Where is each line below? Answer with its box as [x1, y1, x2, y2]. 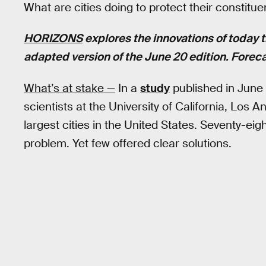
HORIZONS [24, 31, 83, 46]
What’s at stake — [24, 80, 115, 96]
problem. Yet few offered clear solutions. [24, 135, 232, 151]
